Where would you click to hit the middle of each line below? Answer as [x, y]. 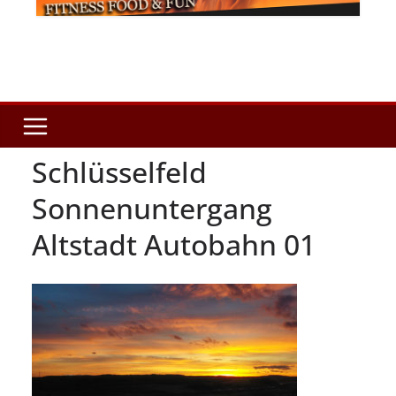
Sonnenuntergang [152, 209]
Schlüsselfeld [119, 172]
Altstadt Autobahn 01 [174, 245]
